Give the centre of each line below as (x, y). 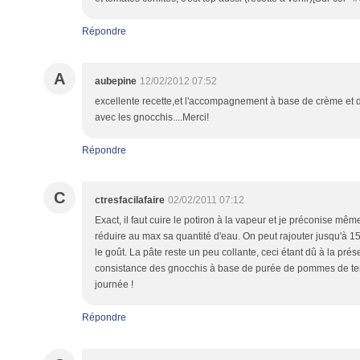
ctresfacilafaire (130, 200)
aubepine (116, 81)
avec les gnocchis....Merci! (152, 117)
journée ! (114, 284)
